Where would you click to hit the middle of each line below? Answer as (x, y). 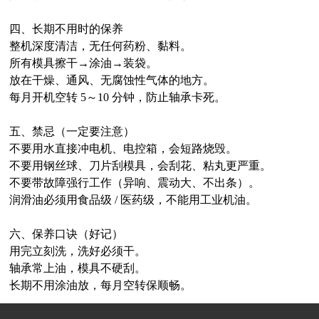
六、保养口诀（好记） (66, 234)
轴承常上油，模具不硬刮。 (78, 268)
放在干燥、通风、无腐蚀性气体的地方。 (112, 80)
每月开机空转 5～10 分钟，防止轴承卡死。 (117, 97)
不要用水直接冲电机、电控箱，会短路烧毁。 (123, 148)
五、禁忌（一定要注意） (72, 131)
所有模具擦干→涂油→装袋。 (83, 63)
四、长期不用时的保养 (66, 29)
